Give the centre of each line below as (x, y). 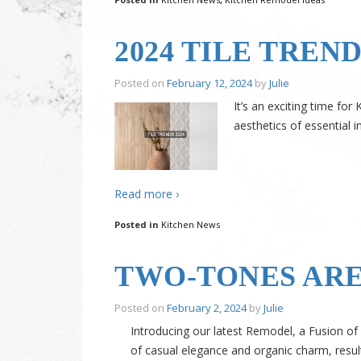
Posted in (138, 225)
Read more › (147, 194)
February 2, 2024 (207, 308)
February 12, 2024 (210, 83)
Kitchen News (191, 225)
